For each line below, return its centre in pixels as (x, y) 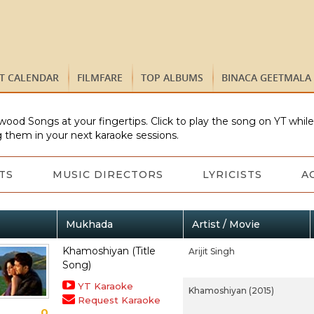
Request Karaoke (119, 300)
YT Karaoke (105, 286)
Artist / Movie (226, 224)
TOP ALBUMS (172, 77)
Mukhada (89, 224)
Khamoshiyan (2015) (231, 291)
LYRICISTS (232, 175)
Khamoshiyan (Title (109, 251)
